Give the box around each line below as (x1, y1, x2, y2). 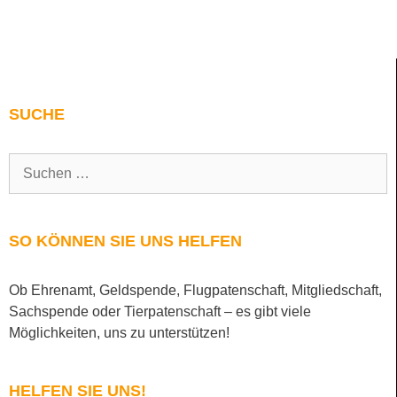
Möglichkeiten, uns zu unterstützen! (9, 324, 230, 340)
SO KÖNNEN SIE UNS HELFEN (9, 231, 242, 250)
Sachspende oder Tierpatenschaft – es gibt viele (9, 303, 311, 319)
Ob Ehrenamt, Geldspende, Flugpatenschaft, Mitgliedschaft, (9, 282, 382, 298)
